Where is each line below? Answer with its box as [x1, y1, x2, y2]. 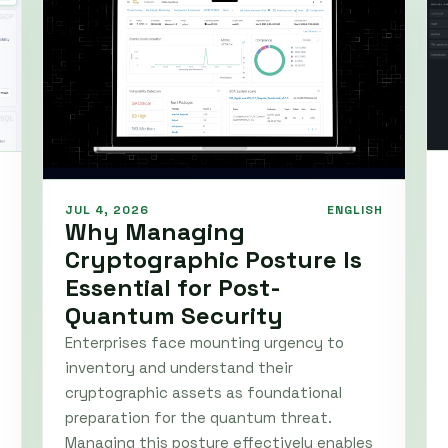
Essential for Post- [65, 272, 281, 304]
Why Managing [65, 216, 245, 248]
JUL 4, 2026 [65, 202, 149, 219]
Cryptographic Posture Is [65, 244, 362, 276]
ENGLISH [327, 202, 383, 219]
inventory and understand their [65, 358, 293, 378]
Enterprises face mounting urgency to [65, 333, 344, 353]
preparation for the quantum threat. [65, 408, 332, 428]
